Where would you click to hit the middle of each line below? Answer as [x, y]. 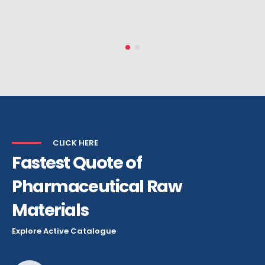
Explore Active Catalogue [64, 231]
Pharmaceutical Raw [97, 187]
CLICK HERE [75, 143]
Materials [50, 210]
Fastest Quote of [77, 163]
